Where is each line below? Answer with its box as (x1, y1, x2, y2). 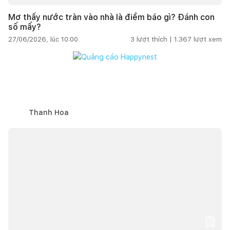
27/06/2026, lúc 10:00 (8, 35, 78, 43)
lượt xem (194, 35, 222, 43)
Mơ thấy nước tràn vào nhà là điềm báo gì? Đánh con (8, 12, 215, 22)
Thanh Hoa (29, 108, 69, 117)
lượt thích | (137, 35, 172, 43)
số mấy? (8, 22, 41, 32)
